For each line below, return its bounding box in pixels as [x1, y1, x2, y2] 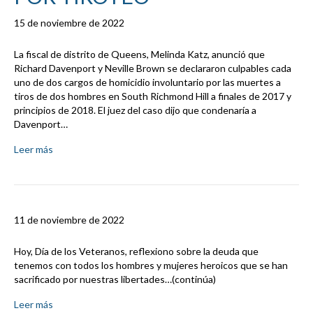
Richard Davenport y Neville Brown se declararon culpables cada [14, 62, 291, 75]
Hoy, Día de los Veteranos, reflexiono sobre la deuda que [14, 245, 259, 258]
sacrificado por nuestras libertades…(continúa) [14, 273, 216, 286]
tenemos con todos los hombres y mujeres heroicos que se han [14, 259, 288, 272]
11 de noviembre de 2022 [14, 214, 124, 226]
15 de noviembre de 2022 [14, 17, 124, 29]
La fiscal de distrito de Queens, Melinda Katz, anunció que [14, 48, 265, 61]
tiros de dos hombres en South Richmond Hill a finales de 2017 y [14, 90, 291, 103]
